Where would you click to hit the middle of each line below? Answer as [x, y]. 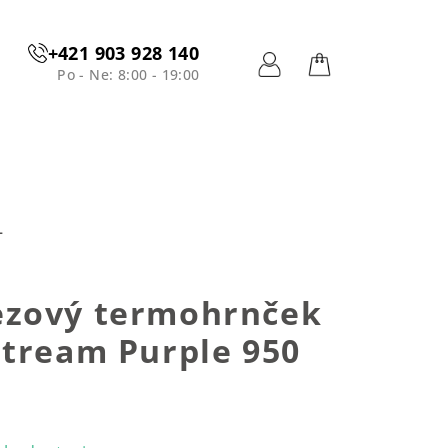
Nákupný [361, 93]
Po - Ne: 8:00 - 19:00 [128, 74]
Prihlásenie [319, 93]
